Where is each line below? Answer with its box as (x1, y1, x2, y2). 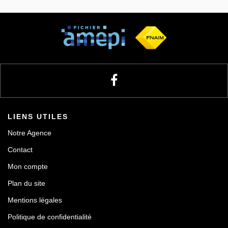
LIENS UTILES (8, 112, 68, 121)
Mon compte (8, 162, 48, 170)
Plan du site (8, 179, 45, 187)
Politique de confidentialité (8, 213, 92, 221)
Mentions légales (8, 196, 62, 204)
